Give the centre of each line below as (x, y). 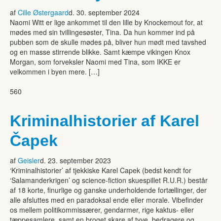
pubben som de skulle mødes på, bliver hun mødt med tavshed (108, 42)
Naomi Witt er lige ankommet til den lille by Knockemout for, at (106, 22)
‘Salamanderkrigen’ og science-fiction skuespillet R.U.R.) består (109, 180)
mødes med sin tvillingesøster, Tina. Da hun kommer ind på (102, 32)
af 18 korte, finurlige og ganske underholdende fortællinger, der (108, 190)
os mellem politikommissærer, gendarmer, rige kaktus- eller (102, 209)
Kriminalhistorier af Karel (105, 121)
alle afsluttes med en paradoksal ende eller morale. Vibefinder (107, 200)
